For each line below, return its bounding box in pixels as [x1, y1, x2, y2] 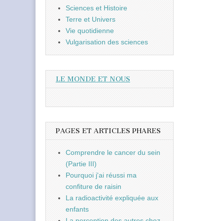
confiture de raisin [66, 182, 121, 190]
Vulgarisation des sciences [66, 38, 148, 46]
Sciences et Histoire [66, 4, 127, 12]
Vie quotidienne [66, 27, 114, 35]
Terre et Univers [66, 15, 115, 24]
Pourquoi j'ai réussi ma [66, 171, 137, 179]
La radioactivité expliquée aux [66, 193, 158, 202]
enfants [66, 205, 89, 213]
